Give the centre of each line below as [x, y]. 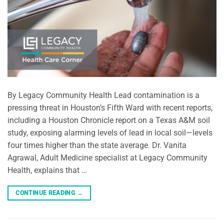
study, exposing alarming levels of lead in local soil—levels [110, 132]
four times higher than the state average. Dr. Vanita [97, 145]
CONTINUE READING [46, 193]
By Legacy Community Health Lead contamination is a [103, 95]
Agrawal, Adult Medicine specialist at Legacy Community [107, 157]
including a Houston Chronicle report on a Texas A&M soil [109, 120]
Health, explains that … [47, 170]
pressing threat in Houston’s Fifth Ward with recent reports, [110, 107]
